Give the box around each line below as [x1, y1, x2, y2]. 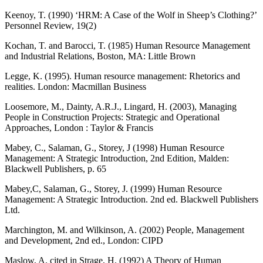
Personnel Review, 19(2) [5, 20, 96, 31]
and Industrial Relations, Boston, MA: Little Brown [5, 50, 195, 61]
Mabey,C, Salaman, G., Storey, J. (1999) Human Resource [5, 183, 222, 194]
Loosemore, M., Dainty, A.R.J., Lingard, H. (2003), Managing [5, 101, 237, 112]
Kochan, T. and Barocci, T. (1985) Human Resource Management [5, 40, 250, 50]
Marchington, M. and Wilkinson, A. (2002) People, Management [5, 224, 244, 235]
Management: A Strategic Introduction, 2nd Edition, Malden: [5, 153, 229, 163]
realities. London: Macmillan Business [5, 81, 146, 92]
